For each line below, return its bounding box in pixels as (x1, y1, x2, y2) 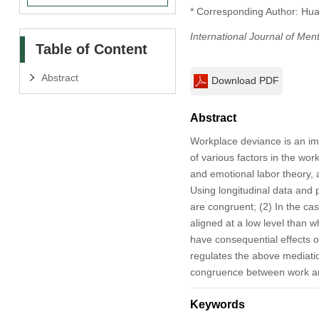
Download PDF (211, 74, 279, 86)
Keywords (189, 298, 245, 310)
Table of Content (35, 41, 147, 57)
